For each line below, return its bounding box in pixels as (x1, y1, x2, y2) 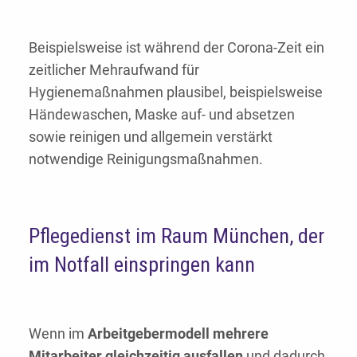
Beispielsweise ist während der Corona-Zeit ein (29, 39, 324, 57)
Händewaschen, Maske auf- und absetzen (29, 106, 295, 124)
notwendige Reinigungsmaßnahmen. (29, 151, 263, 168)
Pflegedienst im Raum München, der (29, 224, 324, 249)
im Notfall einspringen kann (29, 253, 255, 277)
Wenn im (29, 325, 88, 343)
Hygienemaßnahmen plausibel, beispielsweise (29, 84, 323, 101)
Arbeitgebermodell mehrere (88, 325, 269, 343)
